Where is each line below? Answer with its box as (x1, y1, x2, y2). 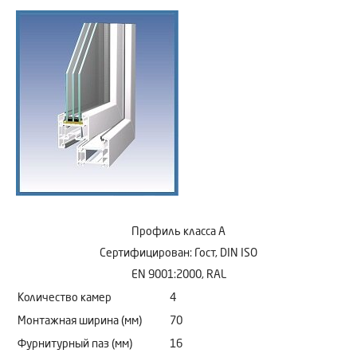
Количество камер (18, 292, 112, 304)
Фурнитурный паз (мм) (18, 338, 132, 350)
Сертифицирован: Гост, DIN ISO (100, 247, 257, 259)
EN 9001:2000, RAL (131, 269, 226, 280)
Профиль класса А (131, 226, 226, 237)
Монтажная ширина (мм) (18, 315, 142, 327)
